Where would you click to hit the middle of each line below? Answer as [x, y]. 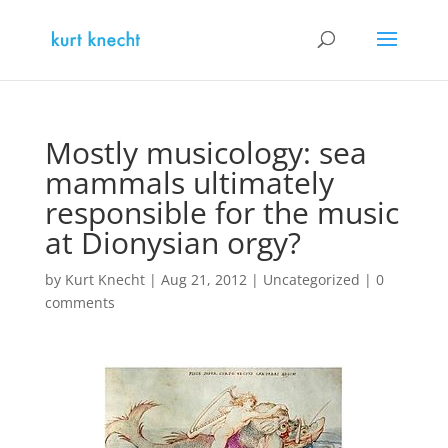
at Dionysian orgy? [172, 242]
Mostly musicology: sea [205, 152]
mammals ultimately [189, 182]
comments [79, 302]
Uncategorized [311, 279]
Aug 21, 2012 [203, 279]
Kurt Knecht [104, 279]
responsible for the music [221, 212]
